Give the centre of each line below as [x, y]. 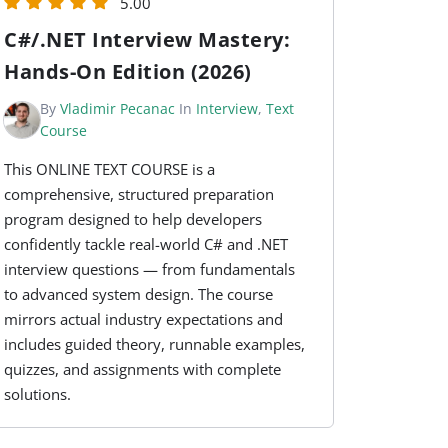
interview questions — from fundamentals [150, 269]
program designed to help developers [133, 219]
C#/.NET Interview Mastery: [147, 40]
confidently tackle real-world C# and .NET [146, 244]
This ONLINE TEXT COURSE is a [110, 169]
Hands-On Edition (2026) [128, 72]
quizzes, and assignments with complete [143, 369]
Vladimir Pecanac [118, 109]
